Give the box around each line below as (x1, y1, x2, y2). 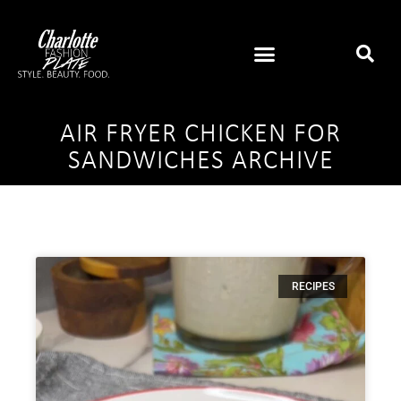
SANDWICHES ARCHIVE (67, 147, 334, 175)
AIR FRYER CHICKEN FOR (60, 120, 341, 149)
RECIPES (291, 280, 335, 294)
